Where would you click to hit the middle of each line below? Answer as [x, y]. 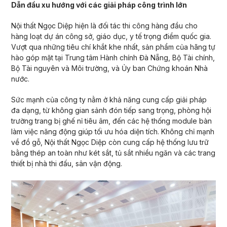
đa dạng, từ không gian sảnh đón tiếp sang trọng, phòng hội [111, 110]
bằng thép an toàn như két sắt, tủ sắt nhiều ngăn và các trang [113, 153]
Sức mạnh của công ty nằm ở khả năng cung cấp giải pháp [109, 99]
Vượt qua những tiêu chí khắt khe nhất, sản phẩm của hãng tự [113, 47]
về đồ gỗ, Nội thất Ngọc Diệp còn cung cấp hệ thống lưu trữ [110, 142]
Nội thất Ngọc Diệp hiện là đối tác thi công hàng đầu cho [104, 25]
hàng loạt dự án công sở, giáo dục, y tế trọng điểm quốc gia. [111, 36]
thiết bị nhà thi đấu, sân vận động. [66, 163]
